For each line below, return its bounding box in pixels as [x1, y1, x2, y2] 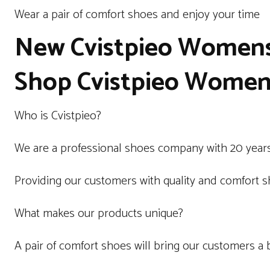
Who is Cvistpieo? [14, 105, 101, 126]
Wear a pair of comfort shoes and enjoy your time [14, 4, 260, 25]
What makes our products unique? [14, 203, 183, 224]
